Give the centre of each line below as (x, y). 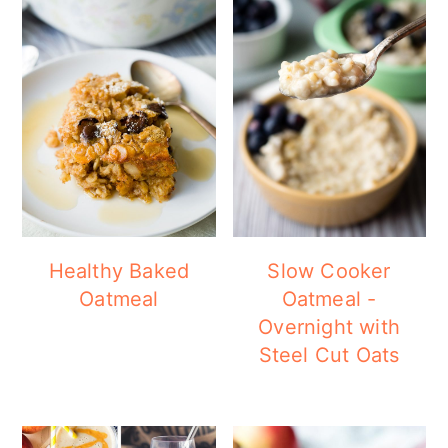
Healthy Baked (119, 271)
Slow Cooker (329, 271)
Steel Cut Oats (329, 355)
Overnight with (329, 327)
